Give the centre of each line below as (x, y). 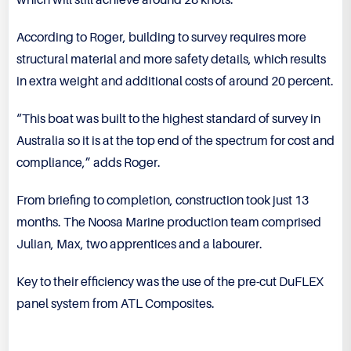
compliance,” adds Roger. (89, 163)
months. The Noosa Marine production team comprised (169, 223)
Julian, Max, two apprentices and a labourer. (139, 245)
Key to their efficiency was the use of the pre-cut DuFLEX (170, 282)
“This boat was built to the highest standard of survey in (168, 119)
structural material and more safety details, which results (171, 60)
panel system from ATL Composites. (116, 304)
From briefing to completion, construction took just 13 (163, 201)
